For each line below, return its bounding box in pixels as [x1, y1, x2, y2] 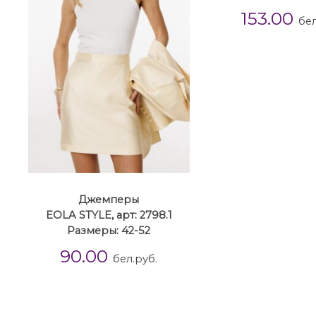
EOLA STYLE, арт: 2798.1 [45, 209, 172, 221]
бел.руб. [113, 253, 158, 266]
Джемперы [78, 193, 140, 206]
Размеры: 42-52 [67, 224, 151, 237]
